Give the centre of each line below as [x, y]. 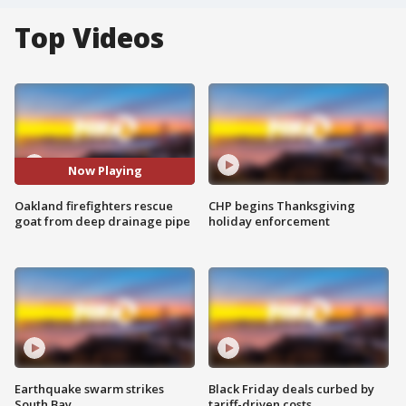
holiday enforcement [269, 221]
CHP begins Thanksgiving [282, 205]
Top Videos [89, 38]
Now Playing [105, 171]
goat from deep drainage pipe [102, 221]
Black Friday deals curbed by [291, 389]
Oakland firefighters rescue [94, 205]
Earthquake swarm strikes [89, 389]
